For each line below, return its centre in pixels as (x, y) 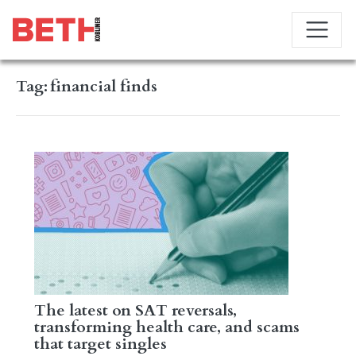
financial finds (104, 86)
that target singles (100, 343)
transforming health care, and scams (166, 327)
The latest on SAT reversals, (135, 310)
